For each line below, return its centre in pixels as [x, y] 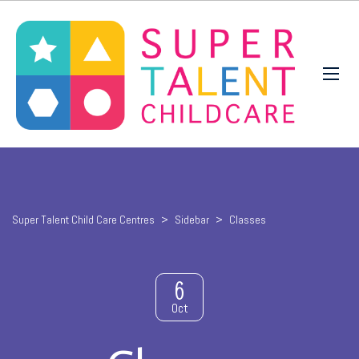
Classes [248, 219]
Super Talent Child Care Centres [83, 219]
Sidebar [192, 219]
